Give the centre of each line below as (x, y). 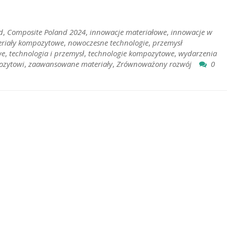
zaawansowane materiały (70, 64)
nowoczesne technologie (108, 43)
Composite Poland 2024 (46, 32)
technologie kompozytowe (131, 53)
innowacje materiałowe (128, 32)
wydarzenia (198, 53)
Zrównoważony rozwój (154, 64)
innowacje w (192, 32)
